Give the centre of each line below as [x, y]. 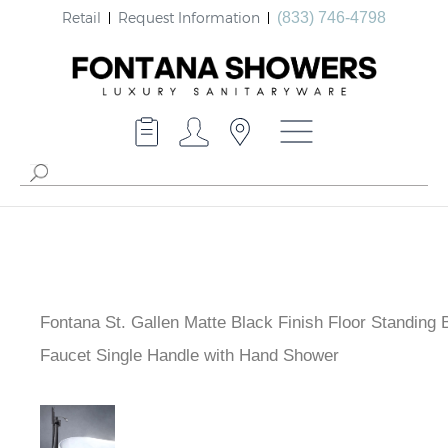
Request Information [189, 17]
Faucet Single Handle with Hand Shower [189, 356]
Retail [81, 17]
